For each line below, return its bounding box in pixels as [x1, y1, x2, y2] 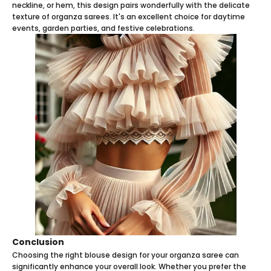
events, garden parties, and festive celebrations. [12, 22, 195, 33]
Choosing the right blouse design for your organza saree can [12, 249, 239, 260]
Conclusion [12, 235, 64, 248]
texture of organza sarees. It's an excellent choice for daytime [12, 11, 245, 22]
